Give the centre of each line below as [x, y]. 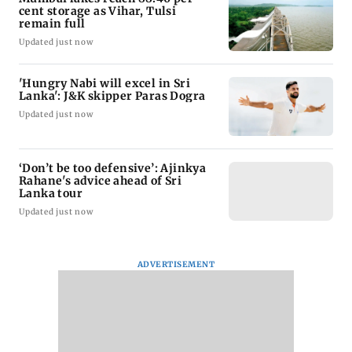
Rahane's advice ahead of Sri [101, 180]
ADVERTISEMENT [176, 264]
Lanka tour [51, 193]
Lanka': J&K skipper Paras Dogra [112, 95]
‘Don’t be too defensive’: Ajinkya [113, 168]
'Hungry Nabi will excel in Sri [104, 83]
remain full [52, 23]
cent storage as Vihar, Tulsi [98, 11]
